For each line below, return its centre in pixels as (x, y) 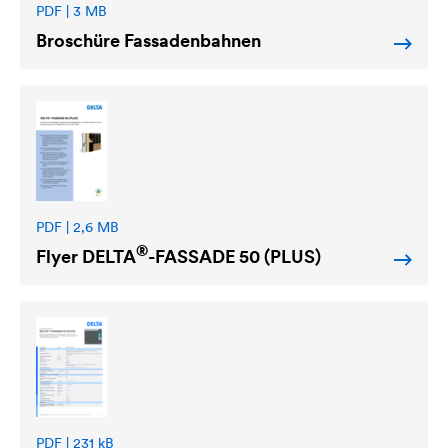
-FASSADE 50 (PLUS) (234, 256)
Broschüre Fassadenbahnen (148, 40)
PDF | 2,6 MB (77, 226)
